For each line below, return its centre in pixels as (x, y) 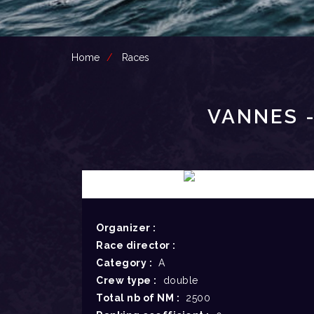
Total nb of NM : (138, 298)
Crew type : (127, 280)
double (177, 280)
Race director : (136, 245)
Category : (124, 263)
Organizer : (126, 228)
